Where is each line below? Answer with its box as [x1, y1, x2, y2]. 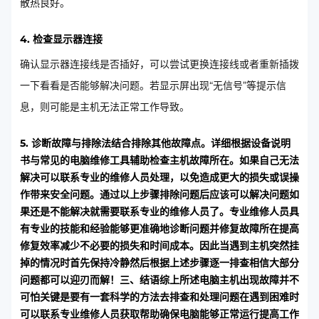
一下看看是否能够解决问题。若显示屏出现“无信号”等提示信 [20, 78, 286, 92]
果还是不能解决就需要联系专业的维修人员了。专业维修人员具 [20, 204, 299, 218]
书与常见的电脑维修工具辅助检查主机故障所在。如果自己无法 [20, 153, 299, 167]
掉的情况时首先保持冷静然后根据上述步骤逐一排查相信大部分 [20, 256, 299, 269]
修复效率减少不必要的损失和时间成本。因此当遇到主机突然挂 [20, 239, 299, 252]
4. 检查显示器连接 [20, 32, 103, 46]
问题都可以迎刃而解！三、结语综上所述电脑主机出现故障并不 [20, 273, 299, 286]
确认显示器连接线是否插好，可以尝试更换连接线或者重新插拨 [20, 57, 299, 70]
